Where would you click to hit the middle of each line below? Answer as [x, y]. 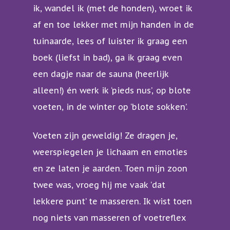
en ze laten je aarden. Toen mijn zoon [110, 169]
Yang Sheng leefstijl [184, 64]
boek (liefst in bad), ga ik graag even [108, 58]
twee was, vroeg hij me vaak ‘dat [99, 185]
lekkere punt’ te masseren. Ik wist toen [112, 202]
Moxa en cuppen [176, 87]
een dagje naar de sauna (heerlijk [101, 74]
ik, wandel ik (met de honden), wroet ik [113, 8]
